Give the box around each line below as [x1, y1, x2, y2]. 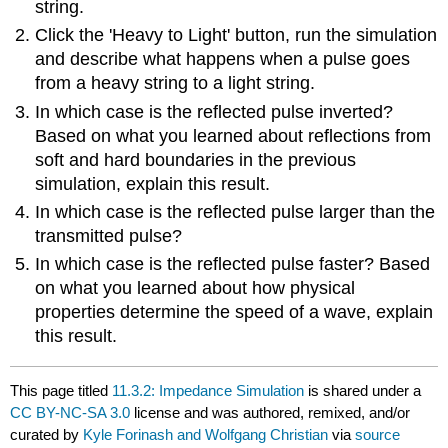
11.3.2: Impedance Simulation [112, 381, 305, 399]
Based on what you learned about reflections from [35, 125, 432, 146]
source [355, 425, 401, 443]
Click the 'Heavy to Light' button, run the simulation [35, 25, 438, 46]
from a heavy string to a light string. [35, 73, 316, 94]
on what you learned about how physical [35, 278, 356, 299]
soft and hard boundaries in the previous [35, 149, 357, 170]
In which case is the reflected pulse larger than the [35, 201, 436, 222]
